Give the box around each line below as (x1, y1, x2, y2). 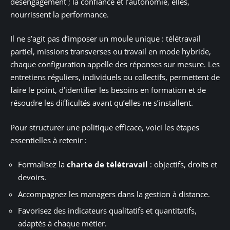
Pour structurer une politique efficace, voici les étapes (10, 122, 199, 132)
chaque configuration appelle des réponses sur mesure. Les (10, 59, 220, 70)
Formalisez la (18, 159, 67, 170)
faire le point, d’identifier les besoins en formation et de (10, 85, 206, 95)
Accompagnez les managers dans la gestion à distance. (18, 188, 210, 199)
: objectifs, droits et (148, 159, 217, 170)
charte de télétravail (67, 159, 148, 170)
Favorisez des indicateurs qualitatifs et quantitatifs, (18, 205, 197, 216)
